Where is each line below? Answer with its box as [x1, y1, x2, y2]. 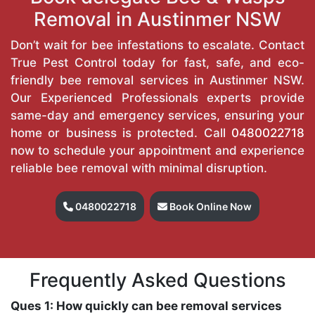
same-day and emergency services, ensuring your [11, 108, 304, 122]
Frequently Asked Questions [29, 268, 286, 292]
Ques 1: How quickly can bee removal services [11, 298, 282, 313]
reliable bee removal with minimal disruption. [11, 160, 267, 175]
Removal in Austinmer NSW [34, 7, 281, 31]
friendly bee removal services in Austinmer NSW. [11, 72, 304, 87]
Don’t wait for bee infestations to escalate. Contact [11, 37, 304, 52]
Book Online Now [167, 200, 252, 212]
